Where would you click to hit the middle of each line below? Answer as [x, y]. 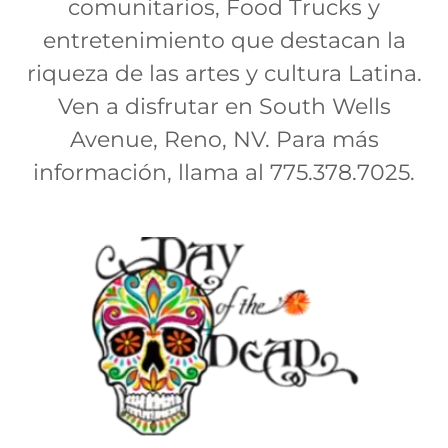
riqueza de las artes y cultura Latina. [224, 74]
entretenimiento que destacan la [224, 41]
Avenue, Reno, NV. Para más [224, 140]
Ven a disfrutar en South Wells [224, 107]
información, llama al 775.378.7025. [224, 173]
